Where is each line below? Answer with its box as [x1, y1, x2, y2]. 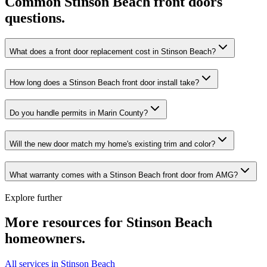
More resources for [5, 215, 126, 231]
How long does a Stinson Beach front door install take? [10, 77, 199, 87]
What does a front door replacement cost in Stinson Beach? [10, 46, 216, 56]
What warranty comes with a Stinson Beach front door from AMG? [10, 170, 238, 179]
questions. [5, 10, 65, 26]
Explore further [5, 192, 62, 203]
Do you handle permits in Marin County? [10, 108, 148, 118]
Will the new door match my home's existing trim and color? [10, 139, 215, 149]
